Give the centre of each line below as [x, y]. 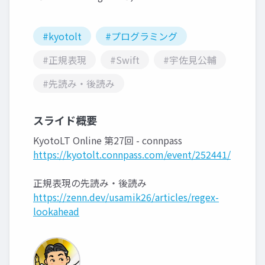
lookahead [56, 211]
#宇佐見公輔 [190, 60]
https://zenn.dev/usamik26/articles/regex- [126, 197]
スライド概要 [65, 120]
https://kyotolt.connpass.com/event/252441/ [132, 155]
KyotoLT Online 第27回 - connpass [108, 140]
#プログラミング [141, 36]
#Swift [125, 60]
